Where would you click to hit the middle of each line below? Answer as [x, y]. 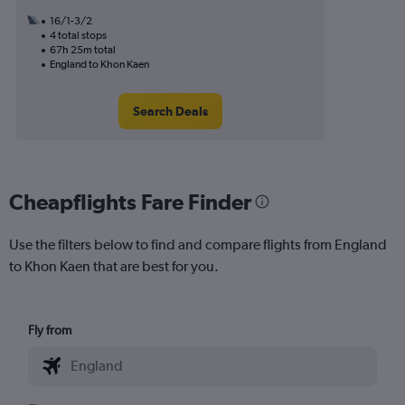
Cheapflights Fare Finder [130, 201]
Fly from [50, 330]
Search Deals [170, 111]
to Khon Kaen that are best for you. [114, 266]
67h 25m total [83, 50]
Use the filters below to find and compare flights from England [198, 244]
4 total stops [78, 35]
